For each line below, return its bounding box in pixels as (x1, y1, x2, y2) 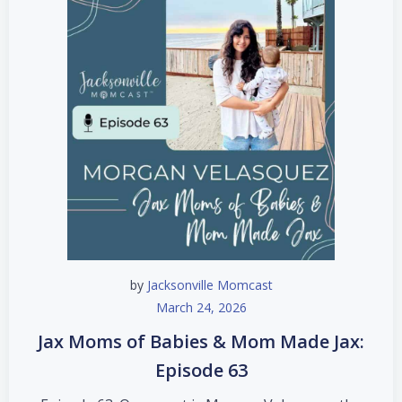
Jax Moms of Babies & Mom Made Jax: (38, 329, 364, 354)
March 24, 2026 (155, 299, 247, 316)
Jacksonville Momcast (146, 276, 273, 293)
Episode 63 (154, 358, 248, 382)
